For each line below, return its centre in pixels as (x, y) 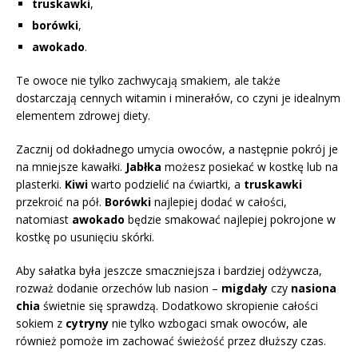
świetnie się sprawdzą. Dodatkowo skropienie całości (179, 305)
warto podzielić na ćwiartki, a (166, 184)
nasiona (314, 288)
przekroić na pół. (60, 201)
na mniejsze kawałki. (71, 166)
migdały (245, 288)
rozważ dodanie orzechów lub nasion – (119, 288)
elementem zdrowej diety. (83, 115)
